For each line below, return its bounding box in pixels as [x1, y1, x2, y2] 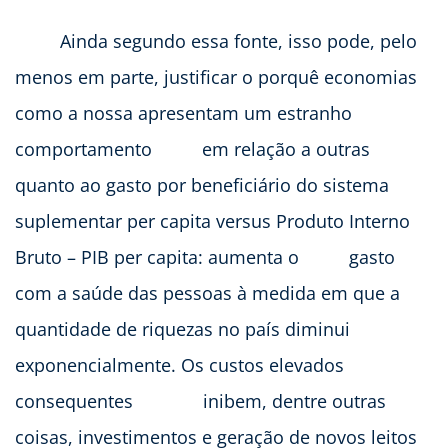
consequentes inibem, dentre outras [15, 388, 386, 413]
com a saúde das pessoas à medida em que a [15, 280, 400, 305]
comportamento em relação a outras [15, 136, 370, 161]
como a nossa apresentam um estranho [15, 100, 352, 125]
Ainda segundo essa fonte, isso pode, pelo [15, 28, 417, 53]
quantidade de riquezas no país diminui [15, 316, 350, 341]
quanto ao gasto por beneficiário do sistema [15, 172, 389, 197]
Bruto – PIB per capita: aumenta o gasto [15, 244, 395, 269]
